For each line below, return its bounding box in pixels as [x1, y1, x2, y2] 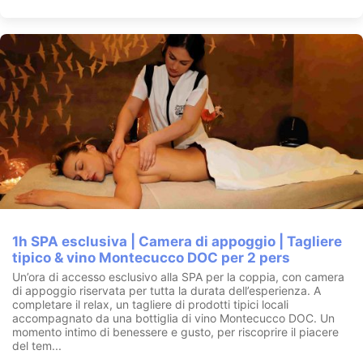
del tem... [12, 339, 62, 353]
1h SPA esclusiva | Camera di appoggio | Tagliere [12, 233, 342, 250]
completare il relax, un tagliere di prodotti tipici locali [12, 297, 288, 312]
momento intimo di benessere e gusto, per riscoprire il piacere [12, 325, 339, 340]
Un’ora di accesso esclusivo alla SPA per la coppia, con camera [12, 270, 344, 284]
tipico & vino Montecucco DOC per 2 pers [12, 250, 290, 267]
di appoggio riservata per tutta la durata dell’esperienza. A [12, 284, 321, 298]
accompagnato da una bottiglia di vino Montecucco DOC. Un [12, 311, 335, 326]
